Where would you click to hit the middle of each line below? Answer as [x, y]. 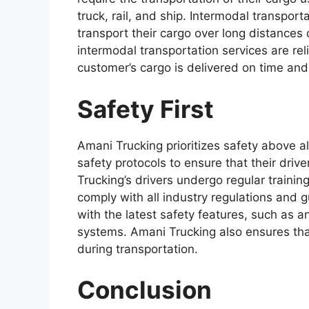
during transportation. [138, 249]
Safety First [146, 109]
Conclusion [144, 290]
